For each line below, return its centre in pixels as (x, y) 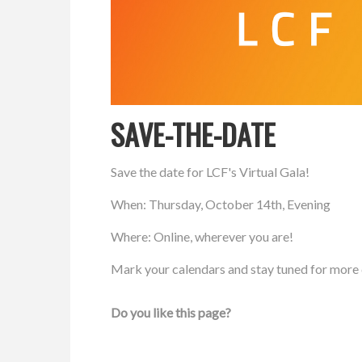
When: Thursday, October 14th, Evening (221, 204)
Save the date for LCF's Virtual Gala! (210, 171)
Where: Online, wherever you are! (202, 236)
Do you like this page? (171, 312)
